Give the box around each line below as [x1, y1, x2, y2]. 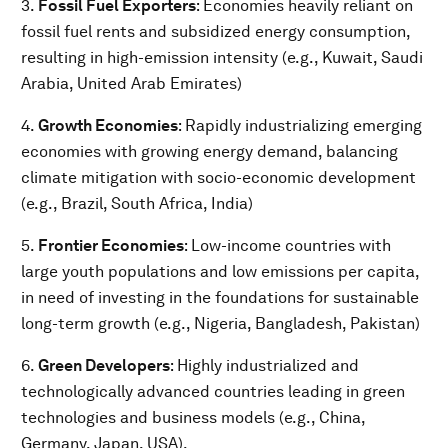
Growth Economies [35, 116, 178, 135]
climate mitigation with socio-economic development [21, 168, 416, 187]
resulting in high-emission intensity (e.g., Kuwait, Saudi [21, 48, 423, 67]
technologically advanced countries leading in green [21, 382, 405, 401]
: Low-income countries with [184, 236, 391, 255]
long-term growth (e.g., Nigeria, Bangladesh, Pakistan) [21, 314, 420, 333]
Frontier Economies [35, 236, 184, 255]
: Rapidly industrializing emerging [178, 116, 422, 135]
